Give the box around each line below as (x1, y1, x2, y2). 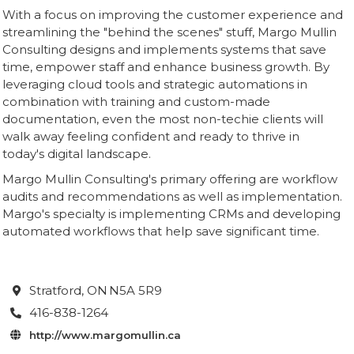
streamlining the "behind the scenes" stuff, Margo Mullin (2, 24, 337, 40)
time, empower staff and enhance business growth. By (2, 59, 330, 74)
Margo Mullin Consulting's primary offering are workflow (2, 171, 337, 186)
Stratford (29, 283, 81, 298)
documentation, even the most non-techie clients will (2, 111, 323, 126)
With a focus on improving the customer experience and (2, 7, 343, 22)
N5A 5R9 (109, 283, 162, 298)
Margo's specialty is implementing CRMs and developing (2, 206, 341, 221)
